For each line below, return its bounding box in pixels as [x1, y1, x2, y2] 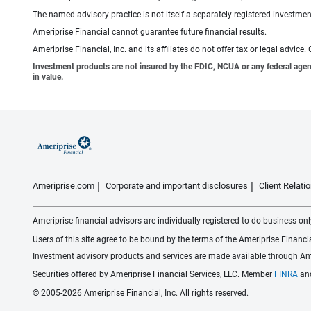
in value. [33, 72, 63, 82]
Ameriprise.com [33, 180, 94, 191]
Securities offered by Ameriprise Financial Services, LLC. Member [33, 269, 274, 279]
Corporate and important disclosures [106, 180, 248, 191]
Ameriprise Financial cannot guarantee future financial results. [33, 26, 267, 37]
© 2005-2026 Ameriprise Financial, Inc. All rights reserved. [33, 287, 249, 298]
